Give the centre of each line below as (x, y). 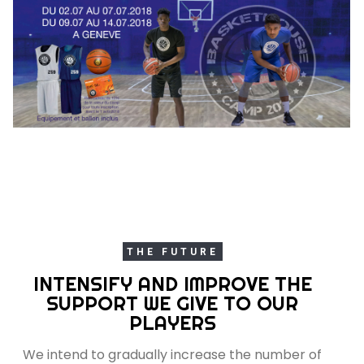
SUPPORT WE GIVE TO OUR (172, 303)
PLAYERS (172, 322)
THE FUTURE (172, 251)
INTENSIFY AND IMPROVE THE (172, 283)
